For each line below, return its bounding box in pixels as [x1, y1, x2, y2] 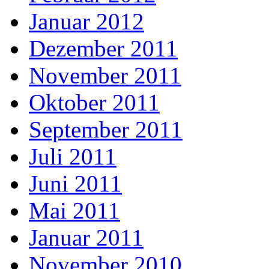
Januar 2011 [29, 225, 144, 251]
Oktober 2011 [29, 89, 160, 116]
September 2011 [29, 116, 183, 143]
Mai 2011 [29, 198, 120, 224]
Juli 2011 [29, 144, 116, 170]
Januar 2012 [29, 8, 144, 35]
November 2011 [29, 62, 181, 89]
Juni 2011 [29, 171, 122, 197]
